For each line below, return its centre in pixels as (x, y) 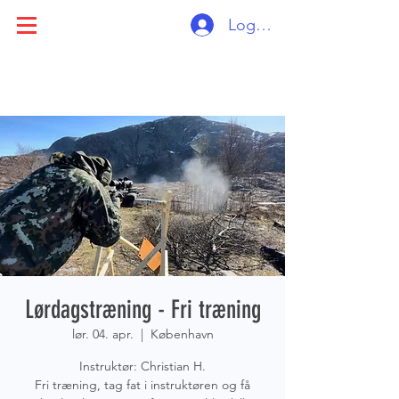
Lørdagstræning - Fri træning (142, 309)
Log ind (255, 24)
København (182, 334)
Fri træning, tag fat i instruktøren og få (142, 385)
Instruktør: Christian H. (142, 366)
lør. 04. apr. (102, 334)
